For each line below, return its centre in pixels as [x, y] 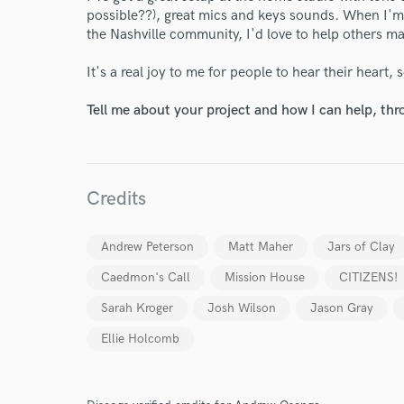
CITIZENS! [368, 277]
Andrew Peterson [147, 247]
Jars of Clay [361, 247]
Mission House [265, 277]
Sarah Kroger [137, 308]
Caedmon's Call [146, 277]
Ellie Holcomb [140, 339]
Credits [116, 199]
